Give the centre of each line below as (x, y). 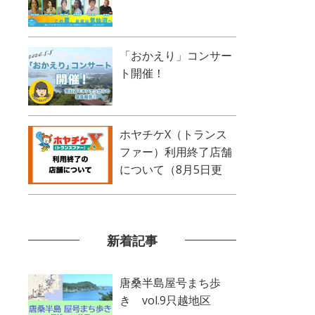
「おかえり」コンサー (176, 55)
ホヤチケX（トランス (173, 134)
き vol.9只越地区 (165, 300)
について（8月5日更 (171, 169)
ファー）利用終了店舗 (176, 152)
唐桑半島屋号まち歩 (170, 282)
